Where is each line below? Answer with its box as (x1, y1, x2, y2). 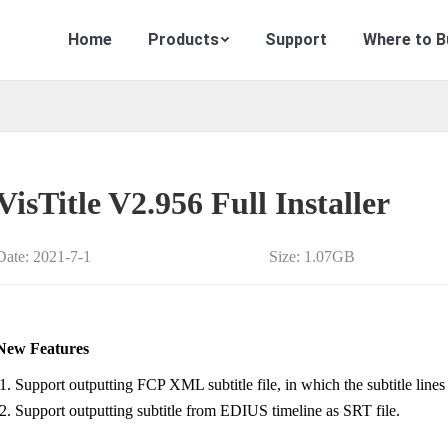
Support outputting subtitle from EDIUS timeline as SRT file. (14, 402, 400, 419)
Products (147, 30, 219, 49)
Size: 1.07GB (269, 248, 356, 265)
